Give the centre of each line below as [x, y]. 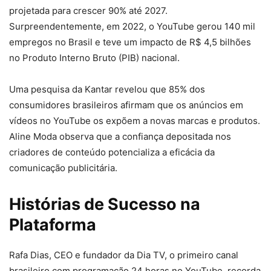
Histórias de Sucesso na [105, 204]
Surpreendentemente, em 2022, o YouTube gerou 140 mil [132, 26]
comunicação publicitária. [63, 168]
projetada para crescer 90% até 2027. [88, 10]
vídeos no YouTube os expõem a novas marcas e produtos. [135, 120]
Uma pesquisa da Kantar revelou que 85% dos [107, 89]
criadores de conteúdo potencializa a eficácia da [112, 152]
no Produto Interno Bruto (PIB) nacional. [94, 57]
